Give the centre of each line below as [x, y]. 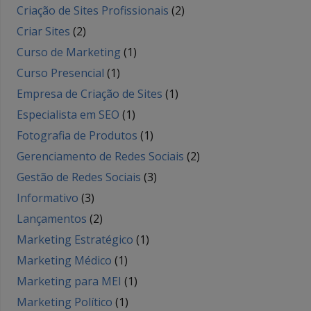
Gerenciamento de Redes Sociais [100, 157]
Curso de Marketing [69, 52]
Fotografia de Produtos [77, 136]
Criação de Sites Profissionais [93, 11]
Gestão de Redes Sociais [79, 177]
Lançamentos [52, 219]
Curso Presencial [60, 73]
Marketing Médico [64, 261]
